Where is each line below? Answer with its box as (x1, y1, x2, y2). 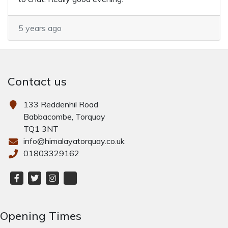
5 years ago (18, 23, 62, 33)
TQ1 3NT (23, 124, 59, 134)
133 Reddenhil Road (23, 99, 98, 109)
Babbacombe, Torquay (23, 111, 105, 122)
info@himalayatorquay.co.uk (23, 136, 125, 146)
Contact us (8, 74, 67, 89)
